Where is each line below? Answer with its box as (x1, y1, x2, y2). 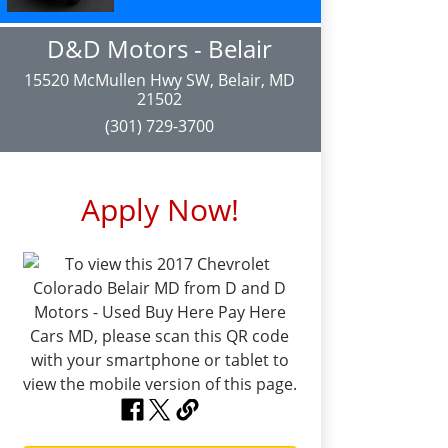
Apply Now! (80, 189, 239, 230)
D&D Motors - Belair (47, 32, 273, 65)
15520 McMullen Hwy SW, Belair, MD (24, 69, 296, 91)
